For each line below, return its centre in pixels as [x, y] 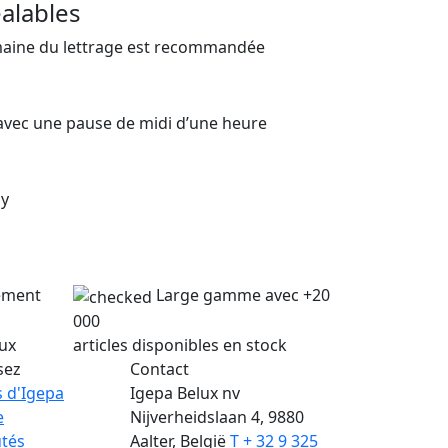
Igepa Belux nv [185, 392]
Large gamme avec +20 [243, 294]
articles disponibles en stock [180, 344]
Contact [159, 368]
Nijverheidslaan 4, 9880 [217, 416]
